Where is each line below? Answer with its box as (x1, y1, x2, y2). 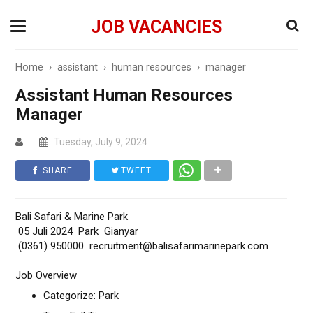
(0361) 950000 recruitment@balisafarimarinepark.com (15, 240, 269, 252)
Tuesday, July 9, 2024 (52, 136, 148, 147)
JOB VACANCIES (91, 17, 222, 37)
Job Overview (15, 269, 78, 282)
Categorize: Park (43, 289, 119, 302)
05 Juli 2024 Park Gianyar (15, 225, 139, 238)
